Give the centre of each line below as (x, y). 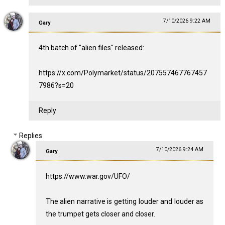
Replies (31, 136)
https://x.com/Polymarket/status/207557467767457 (123, 73)
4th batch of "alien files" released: (91, 48)
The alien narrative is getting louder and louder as (125, 201)
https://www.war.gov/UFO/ (88, 176)
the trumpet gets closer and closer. (100, 214)
